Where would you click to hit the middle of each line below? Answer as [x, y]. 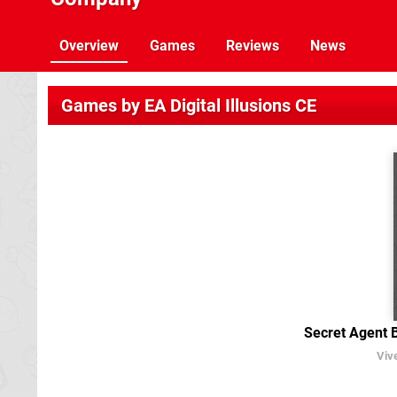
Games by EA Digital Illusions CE [189, 105]
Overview [89, 46]
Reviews [253, 46]
